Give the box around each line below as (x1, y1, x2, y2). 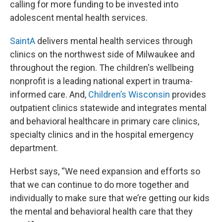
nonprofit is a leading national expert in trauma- (10, 76, 193, 86)
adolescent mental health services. (10, 12, 148, 23)
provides (170, 89, 206, 100)
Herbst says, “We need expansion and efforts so (10, 166, 200, 176)
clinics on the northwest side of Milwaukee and (10, 49, 195, 59)
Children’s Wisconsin (88, 89, 170, 100)
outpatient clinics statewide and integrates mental (10, 103, 207, 113)
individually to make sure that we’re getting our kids (10, 193, 210, 203)
